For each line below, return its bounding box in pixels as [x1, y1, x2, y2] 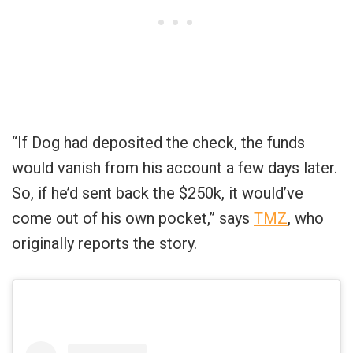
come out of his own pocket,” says [12, 208, 254, 228]
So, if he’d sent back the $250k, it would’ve [12, 183, 303, 203]
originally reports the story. [12, 233, 197, 253]
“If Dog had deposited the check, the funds [12, 132, 305, 152]
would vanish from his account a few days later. [12, 158, 337, 177]
